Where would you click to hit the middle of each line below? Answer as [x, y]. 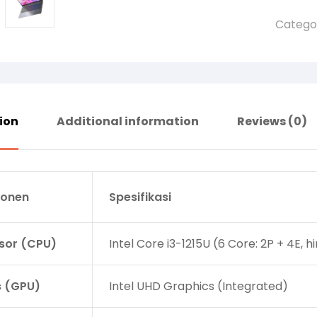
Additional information [128, 121]
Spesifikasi [140, 197]
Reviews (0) [272, 121]
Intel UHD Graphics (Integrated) [198, 286]
